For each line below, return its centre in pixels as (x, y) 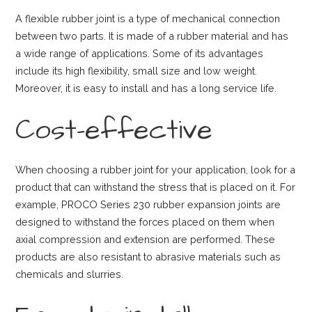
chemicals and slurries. (70, 274)
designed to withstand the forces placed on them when (145, 221)
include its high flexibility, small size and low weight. (136, 70)
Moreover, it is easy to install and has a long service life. (146, 88)
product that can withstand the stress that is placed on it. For (156, 187)
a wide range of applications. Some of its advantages (140, 53)
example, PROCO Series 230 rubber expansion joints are (148, 204)
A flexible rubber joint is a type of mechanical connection (148, 18)
